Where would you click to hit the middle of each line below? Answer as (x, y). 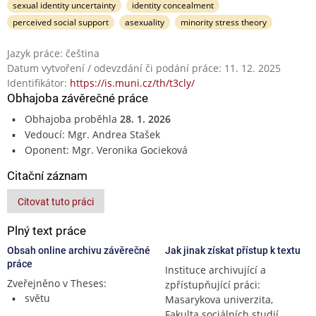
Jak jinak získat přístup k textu (233, 250)
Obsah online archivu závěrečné (79, 250)
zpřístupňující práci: (213, 284)
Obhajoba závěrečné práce (78, 98)
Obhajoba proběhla (72, 119)
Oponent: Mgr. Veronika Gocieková (106, 150)
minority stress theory (223, 22)
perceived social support (61, 22)
